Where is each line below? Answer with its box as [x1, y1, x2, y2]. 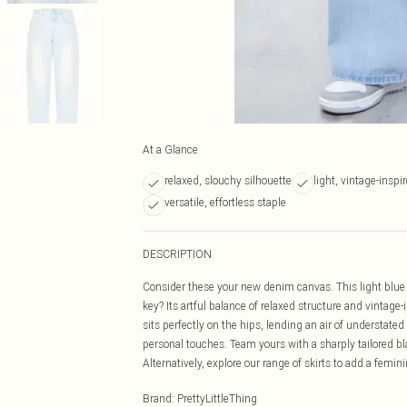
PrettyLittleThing [177, 392, 257, 405]
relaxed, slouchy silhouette [164, 174, 292, 187]
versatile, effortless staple [164, 195, 286, 209]
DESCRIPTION [143, 247, 212, 261]
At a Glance [143, 143, 198, 156]
